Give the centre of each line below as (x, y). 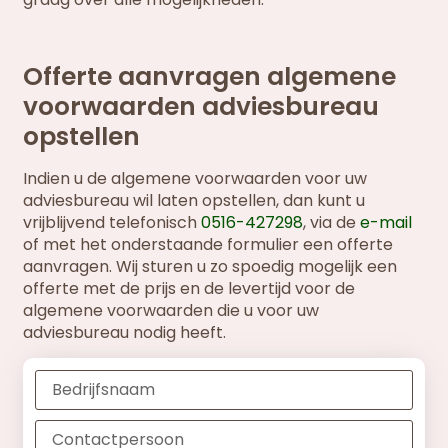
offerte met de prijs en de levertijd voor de (189, 288)
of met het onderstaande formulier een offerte (208, 244)
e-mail (386, 222)
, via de (332, 222)
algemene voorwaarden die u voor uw (171, 310)
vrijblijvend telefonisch (112, 222)
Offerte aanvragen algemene (210, 76)
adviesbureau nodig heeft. (125, 332)
